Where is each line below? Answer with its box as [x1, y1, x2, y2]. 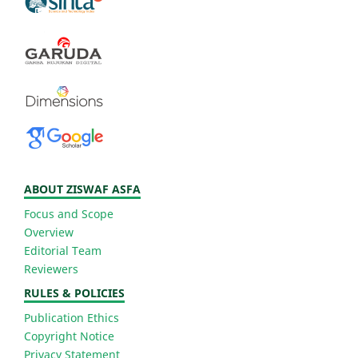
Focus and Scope [24, 205, 113, 221]
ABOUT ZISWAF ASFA [24, 181, 141, 197]
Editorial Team [24, 242, 101, 258]
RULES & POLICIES [24, 284, 125, 300]
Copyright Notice [24, 328, 114, 344]
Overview [24, 224, 74, 240]
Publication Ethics [24, 309, 119, 325]
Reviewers [24, 261, 78, 276]
